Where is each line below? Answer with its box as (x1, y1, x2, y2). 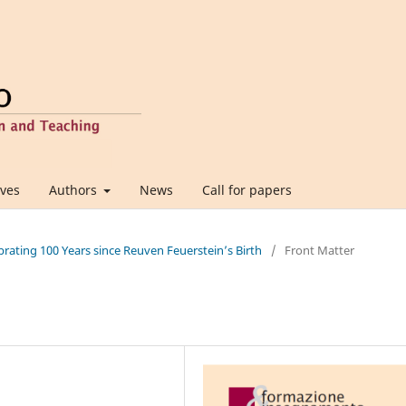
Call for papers (202, 180, 292, 198)
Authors (48, 180, 101, 198)
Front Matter (285, 241, 354, 258)
